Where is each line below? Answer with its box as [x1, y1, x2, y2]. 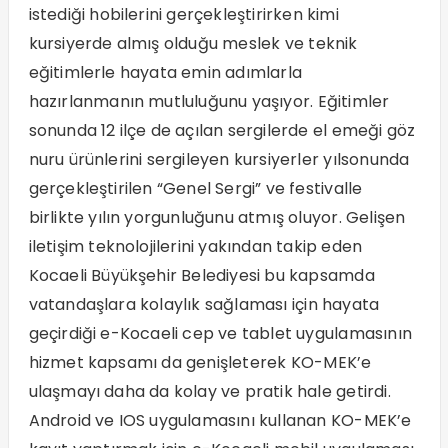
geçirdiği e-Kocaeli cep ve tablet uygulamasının [28, 322, 412, 346]
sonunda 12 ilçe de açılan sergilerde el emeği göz [28, 119, 416, 143]
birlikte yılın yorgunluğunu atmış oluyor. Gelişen [28, 206, 406, 230]
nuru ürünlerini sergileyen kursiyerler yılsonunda [28, 148, 410, 172]
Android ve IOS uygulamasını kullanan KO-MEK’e [28, 409, 412, 433]
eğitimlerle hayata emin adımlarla [28, 61, 303, 85]
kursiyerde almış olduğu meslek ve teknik [28, 32, 358, 56]
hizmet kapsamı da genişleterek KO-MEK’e [28, 351, 372, 375]
